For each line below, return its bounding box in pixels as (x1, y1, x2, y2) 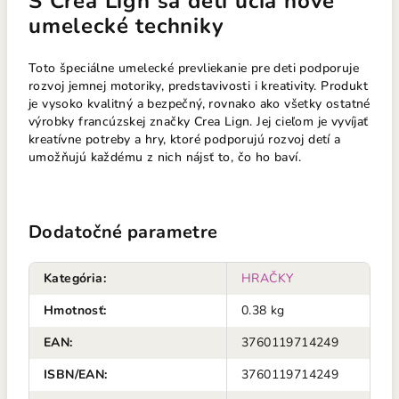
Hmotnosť (44, 302, 104, 319)
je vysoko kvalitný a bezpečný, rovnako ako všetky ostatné (28, 95, 370, 112)
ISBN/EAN (44, 366, 105, 383)
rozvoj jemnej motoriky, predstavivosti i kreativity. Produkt (28, 77, 368, 94)
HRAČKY (241, 270, 294, 287)
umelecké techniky (28, 12, 224, 40)
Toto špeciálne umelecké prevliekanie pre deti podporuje (28, 60, 359, 77)
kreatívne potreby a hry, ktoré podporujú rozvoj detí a (28, 131, 341, 148)
